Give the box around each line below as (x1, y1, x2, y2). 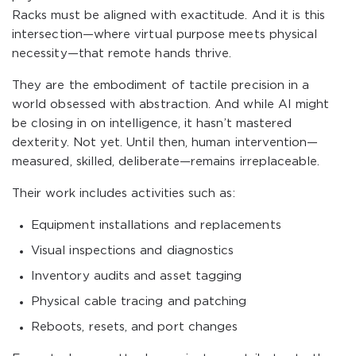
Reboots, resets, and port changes (31, 322, 238, 332)
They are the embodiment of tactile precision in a (12, 80, 310, 91)
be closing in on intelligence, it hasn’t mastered (12, 118, 292, 129)
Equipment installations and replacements (31, 220, 281, 230)
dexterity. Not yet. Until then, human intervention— (12, 137, 319, 148)
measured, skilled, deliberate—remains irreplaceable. (12, 157, 320, 167)
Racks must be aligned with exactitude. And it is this (12, 10, 326, 21)
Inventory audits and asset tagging (31, 271, 242, 281)
